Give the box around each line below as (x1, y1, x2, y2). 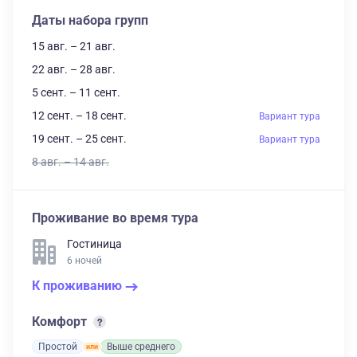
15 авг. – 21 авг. (32, 40, 116, 53)
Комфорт (32, 314, 90, 329)
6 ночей (67, 255, 102, 266)
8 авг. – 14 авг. (32, 155, 109, 168)
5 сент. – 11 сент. (32, 86, 120, 99)
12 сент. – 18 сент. (32, 109, 127, 122)
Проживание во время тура (32, 210, 198, 226)
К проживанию (32, 278, 125, 293)
